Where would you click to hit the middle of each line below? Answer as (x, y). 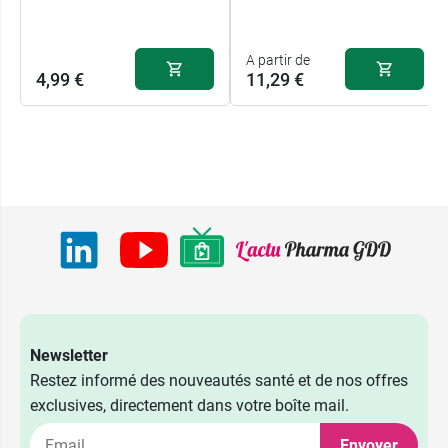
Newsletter (69, 356)
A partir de (278, 60)
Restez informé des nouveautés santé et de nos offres (219, 381)
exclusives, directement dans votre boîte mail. (189, 406)
